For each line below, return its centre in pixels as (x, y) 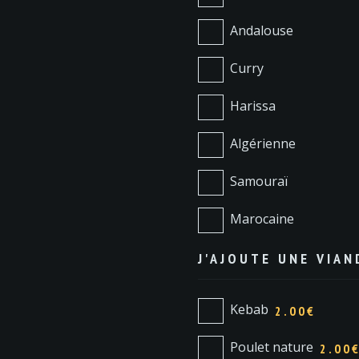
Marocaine (262, 219)
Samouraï (258, 182)
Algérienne (262, 144)
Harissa (252, 106)
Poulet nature (271, 347)
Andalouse (261, 31)
